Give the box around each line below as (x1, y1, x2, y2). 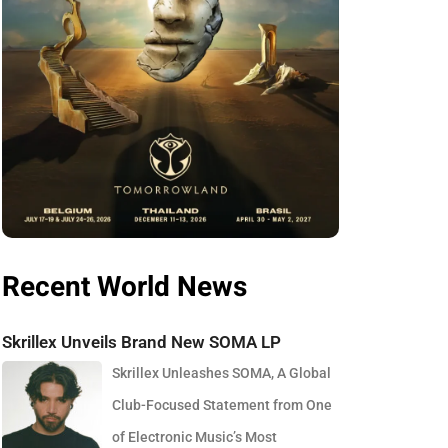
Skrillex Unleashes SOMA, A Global (112, 364, 332, 381)
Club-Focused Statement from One (112, 396, 333, 413)
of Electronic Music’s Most (112, 428, 278, 445)
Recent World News (2, 266, 248, 308)
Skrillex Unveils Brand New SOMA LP (2, 331, 282, 352)
